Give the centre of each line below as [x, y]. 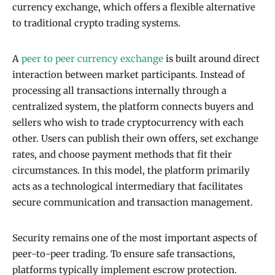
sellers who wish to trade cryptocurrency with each [128, 123]
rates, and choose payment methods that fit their [122, 155]
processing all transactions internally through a [119, 91]
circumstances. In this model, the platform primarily [131, 171]
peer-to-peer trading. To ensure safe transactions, [124, 254]
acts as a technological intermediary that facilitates [127, 187]
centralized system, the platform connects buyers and [133, 107]
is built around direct [211, 59]
